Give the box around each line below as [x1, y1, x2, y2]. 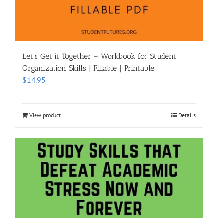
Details [178, 111, 196, 119]
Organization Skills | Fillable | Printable [22, 63, 154, 73]
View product [29, 111, 61, 119]
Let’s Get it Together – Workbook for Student [22, 51, 176, 61]
